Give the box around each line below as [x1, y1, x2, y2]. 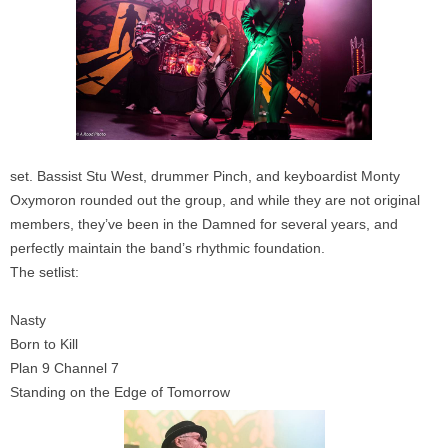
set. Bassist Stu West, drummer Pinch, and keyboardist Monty [10, 167, 400, 184]
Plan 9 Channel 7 [10, 359, 119, 376]
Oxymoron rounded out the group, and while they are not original [10, 191, 420, 208]
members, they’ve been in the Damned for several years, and [10, 215, 398, 232]
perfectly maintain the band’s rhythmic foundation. [10, 239, 333, 256]
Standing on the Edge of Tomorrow [10, 383, 230, 400]
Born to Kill [10, 335, 78, 352]
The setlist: [10, 263, 79, 280]
